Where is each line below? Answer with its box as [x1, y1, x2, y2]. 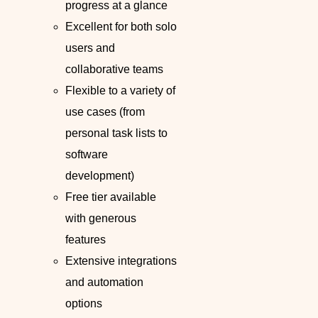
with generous [65, 212, 136, 225]
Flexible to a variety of [65, 84, 175, 97]
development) [65, 170, 134, 182]
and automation [65, 276, 143, 289]
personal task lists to [65, 127, 168, 140]
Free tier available [65, 191, 156, 204]
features [65, 234, 106, 246]
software [65, 148, 108, 161]
